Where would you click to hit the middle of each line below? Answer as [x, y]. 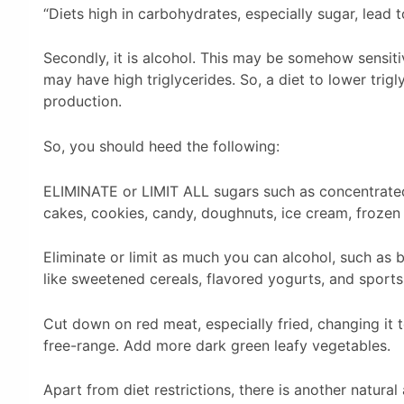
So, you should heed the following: [161, 146]
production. [83, 101]
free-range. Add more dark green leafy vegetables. [217, 345]
